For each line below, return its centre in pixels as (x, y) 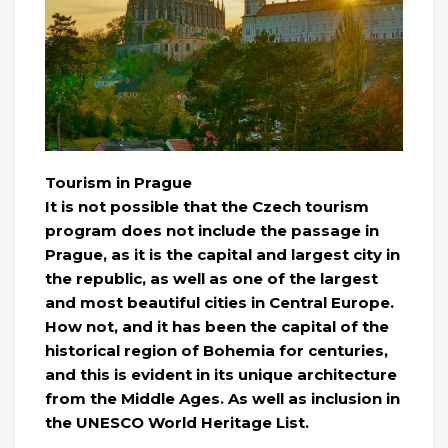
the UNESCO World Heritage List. (177, 422)
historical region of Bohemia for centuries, (216, 350)
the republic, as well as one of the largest (211, 278)
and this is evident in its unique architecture (221, 374)
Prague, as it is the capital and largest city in (222, 254)
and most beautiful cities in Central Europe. (219, 302)
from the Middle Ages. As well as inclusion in (222, 398)
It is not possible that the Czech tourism (207, 206)
